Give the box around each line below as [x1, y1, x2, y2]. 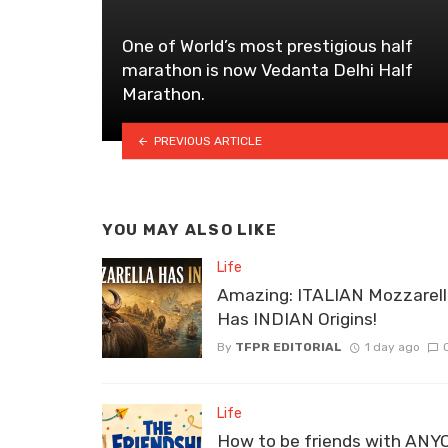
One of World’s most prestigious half [122, 35, 413, 56]
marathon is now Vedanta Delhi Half [122, 59, 413, 80]
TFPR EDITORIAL [235, 339, 342, 354]
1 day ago [364, 339, 420, 354]
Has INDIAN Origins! [217, 308, 377, 329]
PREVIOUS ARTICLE [153, 133, 262, 148]
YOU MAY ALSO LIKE [102, 220, 277, 239]
